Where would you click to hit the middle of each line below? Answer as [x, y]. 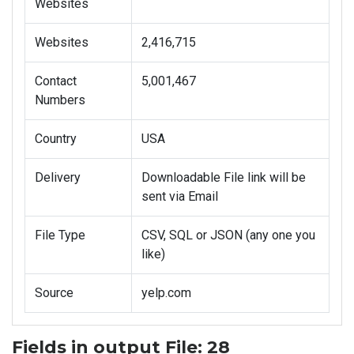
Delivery [58, 178]
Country [56, 139]
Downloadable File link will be [224, 178]
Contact [56, 81]
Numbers [60, 100]
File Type [60, 235]
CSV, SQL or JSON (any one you [228, 235]
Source [54, 293]
